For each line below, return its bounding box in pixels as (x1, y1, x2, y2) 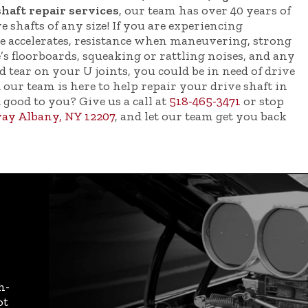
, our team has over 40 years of (119, 3, 291, 18)
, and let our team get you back (115, 109, 287, 124)
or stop (241, 93, 284, 109)
